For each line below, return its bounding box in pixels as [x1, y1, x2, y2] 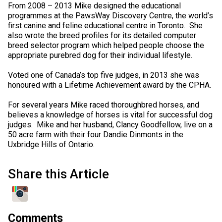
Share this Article [8, 166, 109, 182]
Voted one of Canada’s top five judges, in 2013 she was [8, 70, 199, 80]
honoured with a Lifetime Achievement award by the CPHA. [8, 80, 211, 90]
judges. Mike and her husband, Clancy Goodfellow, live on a [8, 119, 213, 129]
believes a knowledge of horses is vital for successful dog [8, 110, 213, 119]
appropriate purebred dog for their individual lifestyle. [8, 50, 192, 60]
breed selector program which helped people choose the [8, 40, 204, 50]
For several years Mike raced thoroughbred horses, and [8, 100, 199, 110]
